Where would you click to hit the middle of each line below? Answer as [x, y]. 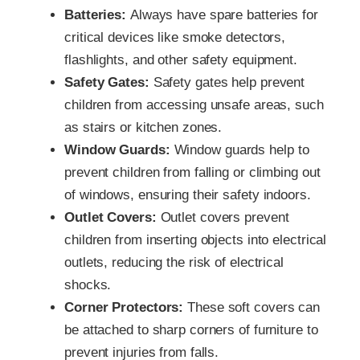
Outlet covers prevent [225, 218]
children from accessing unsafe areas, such [194, 105]
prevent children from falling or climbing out [192, 173]
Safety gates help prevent [229, 83]
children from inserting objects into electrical [196, 240]
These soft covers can [254, 308]
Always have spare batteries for [224, 15]
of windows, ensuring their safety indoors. [188, 195]
